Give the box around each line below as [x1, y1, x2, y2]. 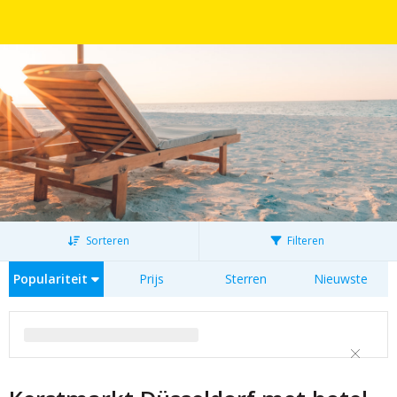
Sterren [225, 270, 267, 287]
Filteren [284, 233, 325, 248]
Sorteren [83, 233, 130, 248]
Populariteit [13, 270, 91, 287]
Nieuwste [314, 270, 368, 287]
